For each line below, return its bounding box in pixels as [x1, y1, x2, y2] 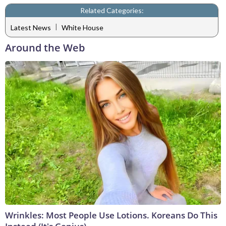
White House [62, 23, 103, 32]
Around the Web [5, 41, 85, 55]
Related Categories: [80, 6, 144, 15]
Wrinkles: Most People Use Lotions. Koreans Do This [5, 209, 217, 221]
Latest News [11, 23, 51, 32]
